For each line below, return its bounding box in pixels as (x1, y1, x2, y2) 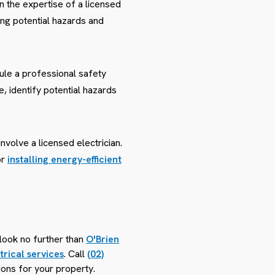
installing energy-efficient (7, 152, 122, 166)
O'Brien (86, 232, 119, 246)
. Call (64, 247, 87, 260)
